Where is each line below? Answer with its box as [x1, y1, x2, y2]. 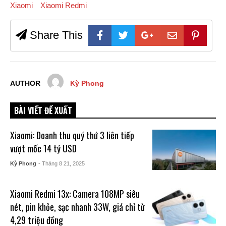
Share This [27, 29, 83, 42]
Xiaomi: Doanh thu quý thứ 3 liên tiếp [10, 129, 135, 142]
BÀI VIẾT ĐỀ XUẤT [14, 104, 72, 117]
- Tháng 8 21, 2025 [38, 160, 85, 167]
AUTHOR [10, 80, 40, 88]
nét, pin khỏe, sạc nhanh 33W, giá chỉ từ [10, 200, 145, 214]
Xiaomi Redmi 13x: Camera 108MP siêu [10, 187, 140, 201]
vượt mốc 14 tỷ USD [10, 142, 77, 155]
